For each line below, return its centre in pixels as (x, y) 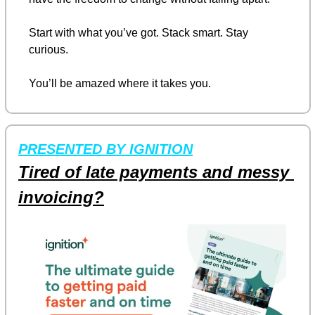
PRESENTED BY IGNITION (105, 149)
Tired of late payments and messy (154, 172)
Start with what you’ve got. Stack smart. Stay (139, 32)
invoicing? (61, 197)
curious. (49, 49)
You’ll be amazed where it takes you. (120, 83)
